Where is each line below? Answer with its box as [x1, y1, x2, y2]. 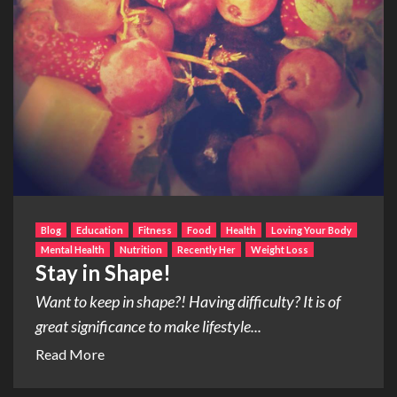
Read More [35, 345, 105, 362]
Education [76, 223, 123, 236]
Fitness [138, 223, 172, 236]
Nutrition [120, 243, 162, 255]
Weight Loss [251, 243, 308, 255]
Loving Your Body [271, 223, 352, 236]
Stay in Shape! [35, 259, 171, 285]
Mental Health [41, 243, 105, 255]
